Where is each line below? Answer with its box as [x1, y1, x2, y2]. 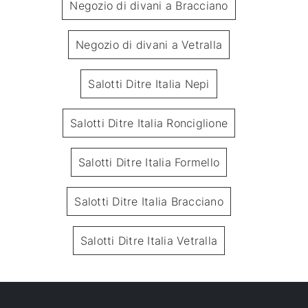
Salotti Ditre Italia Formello [78, 155, 220, 170]
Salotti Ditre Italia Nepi [88, 77, 210, 91]
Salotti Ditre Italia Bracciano [74, 195, 223, 209]
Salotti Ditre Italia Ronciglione [70, 116, 228, 131]
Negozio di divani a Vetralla [76, 38, 222, 52]
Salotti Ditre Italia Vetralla [80, 234, 218, 248]
